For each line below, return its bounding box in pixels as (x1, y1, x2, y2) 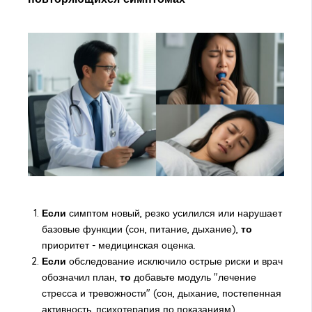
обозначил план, (41, 270, 120, 283)
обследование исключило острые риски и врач (65, 254, 283, 267)
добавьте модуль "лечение (130, 270, 256, 283)
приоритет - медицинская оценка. (41, 238, 196, 251)
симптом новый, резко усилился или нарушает (65, 206, 282, 219)
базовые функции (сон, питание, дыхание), (41, 222, 241, 235)
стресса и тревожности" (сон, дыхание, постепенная (41, 286, 281, 299)
